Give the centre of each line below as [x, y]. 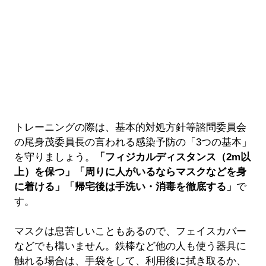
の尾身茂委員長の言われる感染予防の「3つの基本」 [133, 142]
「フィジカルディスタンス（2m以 [172, 157]
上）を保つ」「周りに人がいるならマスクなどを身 [130, 172]
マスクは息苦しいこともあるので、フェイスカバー [130, 231]
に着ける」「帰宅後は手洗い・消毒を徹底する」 [125, 186]
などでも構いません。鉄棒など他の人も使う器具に [130, 246]
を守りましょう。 [54, 157]
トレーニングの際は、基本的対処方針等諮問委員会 [130, 127]
